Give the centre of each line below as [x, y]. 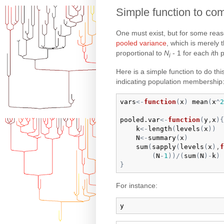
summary [162, 137]
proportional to [140, 53]
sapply [164, 146]
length [160, 128]
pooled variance [141, 43]
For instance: [137, 185]
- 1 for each [191, 53]
